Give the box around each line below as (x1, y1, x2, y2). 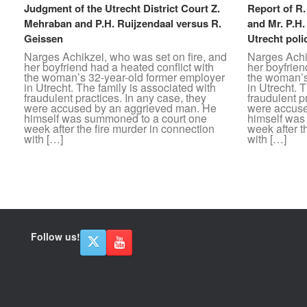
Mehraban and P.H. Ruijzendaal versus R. (24, 16, 221, 32)
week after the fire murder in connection (24, 121, 214, 137)
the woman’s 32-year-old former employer (24, 69, 225, 86)
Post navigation (24, 164, 86, 178)
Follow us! (31, 230, 80, 244)
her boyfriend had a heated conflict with (24, 59, 214, 75)
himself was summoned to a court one (24, 110, 207, 127)
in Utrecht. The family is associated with (24, 79, 216, 96)
